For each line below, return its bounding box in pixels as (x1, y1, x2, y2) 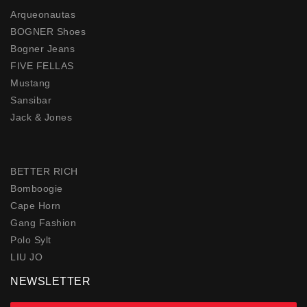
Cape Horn (10, 199, 61, 211)
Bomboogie (10, 182, 63, 194)
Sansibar (10, 95, 51, 106)
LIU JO (10, 251, 42, 262)
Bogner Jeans (10, 43, 75, 55)
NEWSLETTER (10, 274, 90, 287)
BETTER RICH (10, 165, 78, 177)
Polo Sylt (10, 234, 51, 245)
